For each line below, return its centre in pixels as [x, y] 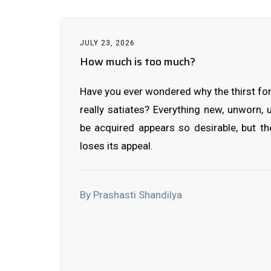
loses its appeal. [116, 146]
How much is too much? [138, 62]
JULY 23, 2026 [107, 43]
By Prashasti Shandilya [131, 195]
